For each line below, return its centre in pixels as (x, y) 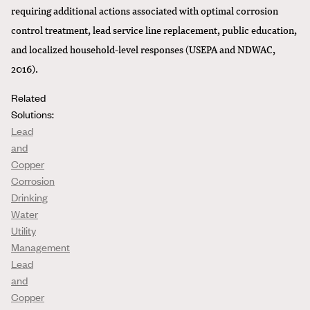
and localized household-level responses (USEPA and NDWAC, (143, 49)
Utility (24, 230)
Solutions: (33, 113)
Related (28, 97)
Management (40, 246)
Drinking (29, 197)
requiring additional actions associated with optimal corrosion (145, 10)
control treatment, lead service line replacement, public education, (154, 29)
